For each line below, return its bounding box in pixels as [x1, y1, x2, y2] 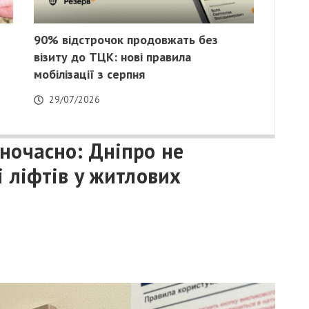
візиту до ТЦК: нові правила [34, 49, 191, 66]
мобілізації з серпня [34, 66, 145, 83]
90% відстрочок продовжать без [34, 32, 218, 48]
